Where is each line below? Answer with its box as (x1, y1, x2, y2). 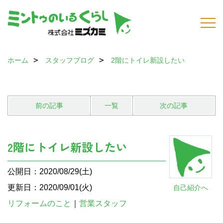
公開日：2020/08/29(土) (7, 167, 92, 176)
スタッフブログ (45, 56, 94, 64)
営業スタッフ (79, 199, 135, 208)
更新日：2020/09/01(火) (7, 183, 92, 192)
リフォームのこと (7, 199, 71, 208)
